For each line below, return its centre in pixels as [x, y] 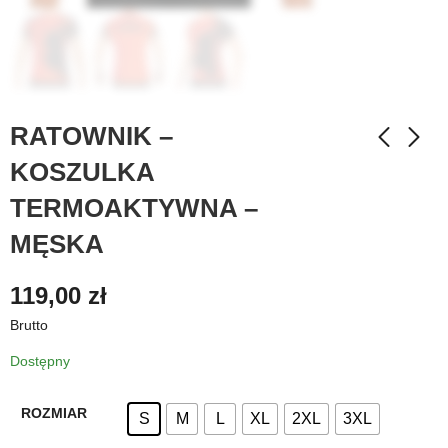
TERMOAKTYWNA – [134, 208]
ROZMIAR [53, 412]
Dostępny [40, 360]
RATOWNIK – [91, 136]
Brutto [29, 324]
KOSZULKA [82, 172]
